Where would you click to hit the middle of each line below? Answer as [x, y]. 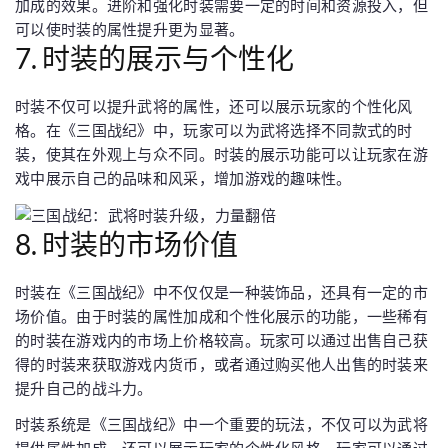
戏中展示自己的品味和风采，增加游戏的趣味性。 [183, 178]
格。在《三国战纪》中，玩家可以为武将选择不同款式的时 [214, 130]
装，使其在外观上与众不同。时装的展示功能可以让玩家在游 [222, 154]
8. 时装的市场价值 [126, 244]
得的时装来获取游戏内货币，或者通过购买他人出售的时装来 [222, 365]
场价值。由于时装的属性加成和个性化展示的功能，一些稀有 [222, 317]
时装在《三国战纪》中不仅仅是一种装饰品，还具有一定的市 [222, 293]
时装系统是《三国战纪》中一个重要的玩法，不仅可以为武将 [222, 425]
